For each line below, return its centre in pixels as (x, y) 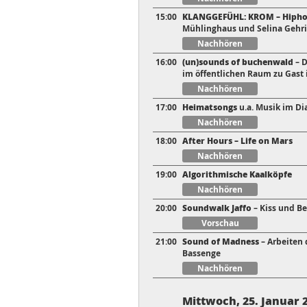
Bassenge (201, 254)
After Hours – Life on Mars (237, 141)
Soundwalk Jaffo (217, 208)
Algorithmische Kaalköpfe (237, 175)
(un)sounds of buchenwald (238, 62)
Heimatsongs (210, 108)
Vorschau (220, 223)
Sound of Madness (221, 242)
